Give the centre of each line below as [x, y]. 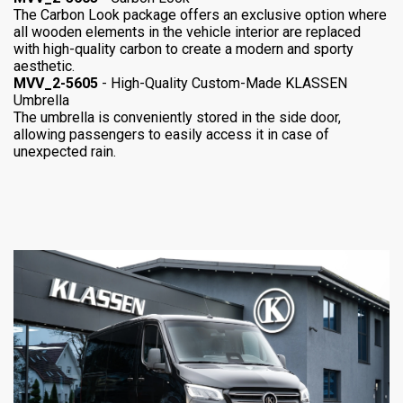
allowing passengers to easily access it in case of [171, 135]
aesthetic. [44, 67]
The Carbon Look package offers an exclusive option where [200, 15]
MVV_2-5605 [56, 84]
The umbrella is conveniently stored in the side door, [177, 118]
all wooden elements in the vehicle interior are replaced [187, 32]
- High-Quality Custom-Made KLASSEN [223, 84]
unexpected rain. [65, 152]
